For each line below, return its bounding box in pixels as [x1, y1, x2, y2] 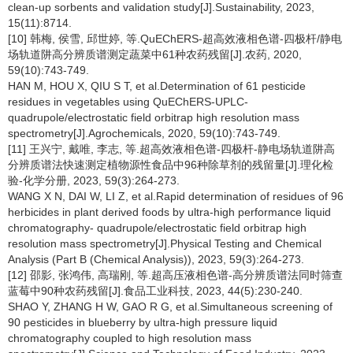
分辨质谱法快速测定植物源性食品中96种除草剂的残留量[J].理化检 [8, 158, 333, 171]
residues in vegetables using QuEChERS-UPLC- [8, 95, 248, 108]
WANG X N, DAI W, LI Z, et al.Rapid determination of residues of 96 [8, 190, 344, 203]
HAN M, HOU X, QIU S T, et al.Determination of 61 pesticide [8, 80, 306, 92]
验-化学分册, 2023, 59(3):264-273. [8, 174, 180, 187]
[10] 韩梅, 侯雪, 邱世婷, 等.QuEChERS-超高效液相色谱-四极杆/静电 [8, 32, 342, 45]
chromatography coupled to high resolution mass [8, 332, 251, 344]
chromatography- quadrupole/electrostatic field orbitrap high [8, 221, 307, 234]
